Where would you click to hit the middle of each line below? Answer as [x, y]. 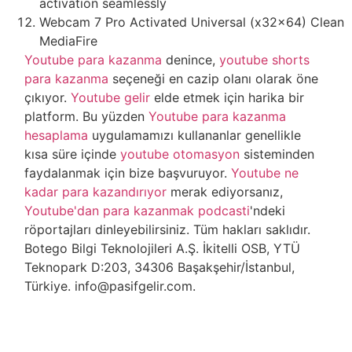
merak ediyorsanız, [225, 192]
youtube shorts [265, 60]
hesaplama [57, 136]
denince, [191, 60]
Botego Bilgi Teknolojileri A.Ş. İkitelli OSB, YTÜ [163, 249]
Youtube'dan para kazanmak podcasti [137, 211]
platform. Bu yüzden [87, 117]
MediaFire [68, 41]
